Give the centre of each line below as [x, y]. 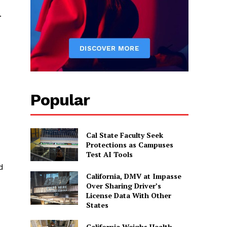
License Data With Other [128, 196]
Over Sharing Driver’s [123, 186]
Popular [60, 100]
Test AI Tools [109, 154]
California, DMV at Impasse [134, 176]
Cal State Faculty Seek [124, 135]
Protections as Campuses [129, 144]
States [97, 205]
